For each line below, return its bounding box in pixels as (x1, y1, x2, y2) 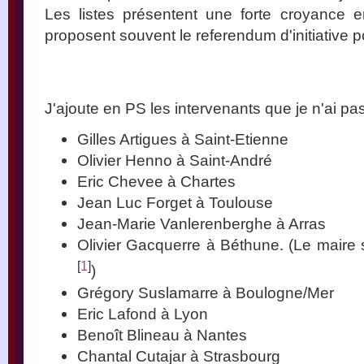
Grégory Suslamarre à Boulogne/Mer (77, 283, 334, 301)
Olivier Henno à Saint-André (77, 151, 272, 170)
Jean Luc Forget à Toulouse (77, 193, 273, 212)
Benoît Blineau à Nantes (77, 325, 247, 344)
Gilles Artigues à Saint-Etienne (77, 130, 288, 149)
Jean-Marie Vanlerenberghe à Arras (77, 214, 326, 233)
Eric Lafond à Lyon (77, 304, 208, 323)
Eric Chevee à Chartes (77, 172, 236, 191)
